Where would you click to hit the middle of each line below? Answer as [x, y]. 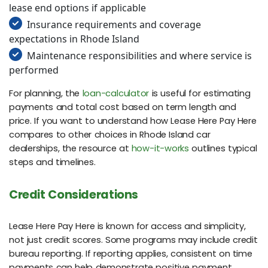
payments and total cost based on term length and [123, 107]
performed [34, 70]
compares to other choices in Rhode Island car [110, 135]
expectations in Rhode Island [74, 39]
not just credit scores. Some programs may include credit [133, 240]
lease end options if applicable [77, 8]
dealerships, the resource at [70, 149]
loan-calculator [116, 94]
